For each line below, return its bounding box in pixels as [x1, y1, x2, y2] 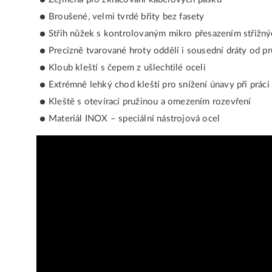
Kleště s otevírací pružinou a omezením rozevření [49, 97, 251, 107]
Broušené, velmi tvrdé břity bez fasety [49, 12, 205, 22]
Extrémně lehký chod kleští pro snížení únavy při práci [49, 80, 270, 90]
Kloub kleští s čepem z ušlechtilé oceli [49, 63, 206, 73]
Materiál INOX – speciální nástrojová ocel [49, 114, 220, 124]
